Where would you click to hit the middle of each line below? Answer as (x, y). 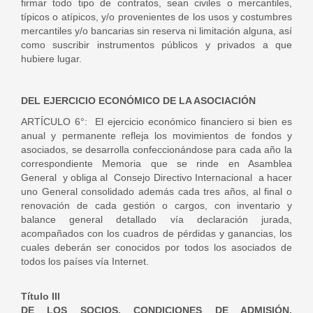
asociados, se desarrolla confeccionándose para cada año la (156, 150)
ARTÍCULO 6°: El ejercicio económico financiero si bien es (156, 122)
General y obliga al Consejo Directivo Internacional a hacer (156, 177)
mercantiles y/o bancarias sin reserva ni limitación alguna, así (156, 31)
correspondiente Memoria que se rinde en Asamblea (156, 163)
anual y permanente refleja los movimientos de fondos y (156, 136)
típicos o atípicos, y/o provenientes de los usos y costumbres (156, 17)
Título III (41, 296)
